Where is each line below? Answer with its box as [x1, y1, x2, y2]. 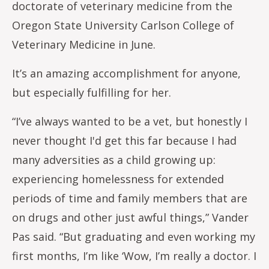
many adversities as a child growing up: [12, 153, 216, 167]
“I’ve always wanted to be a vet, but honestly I [12, 114, 247, 128]
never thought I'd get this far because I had [12, 133, 237, 148]
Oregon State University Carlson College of [12, 18, 234, 32]
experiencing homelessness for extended [12, 172, 224, 186]
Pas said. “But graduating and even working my [12, 229, 255, 244]
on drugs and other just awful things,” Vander [12, 210, 249, 225]
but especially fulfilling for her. [12, 85, 177, 100]
